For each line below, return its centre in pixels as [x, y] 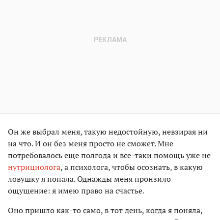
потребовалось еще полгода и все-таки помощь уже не [109, 155]
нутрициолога [34, 167]
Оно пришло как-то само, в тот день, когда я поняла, [105, 210]
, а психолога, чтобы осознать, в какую [132, 167]
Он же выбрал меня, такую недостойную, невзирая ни [108, 132]
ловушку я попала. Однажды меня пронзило [89, 179]
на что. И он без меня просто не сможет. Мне [91, 144]
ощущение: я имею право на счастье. [76, 191]
